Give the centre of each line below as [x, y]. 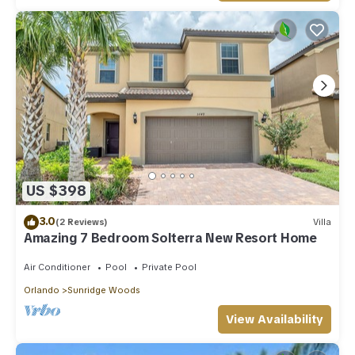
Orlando [42, 290]
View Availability [275, 319]
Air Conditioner [57, 267]
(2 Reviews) [82, 222]
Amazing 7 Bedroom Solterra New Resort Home [170, 238]
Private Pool [169, 267]
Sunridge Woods [103, 290]
